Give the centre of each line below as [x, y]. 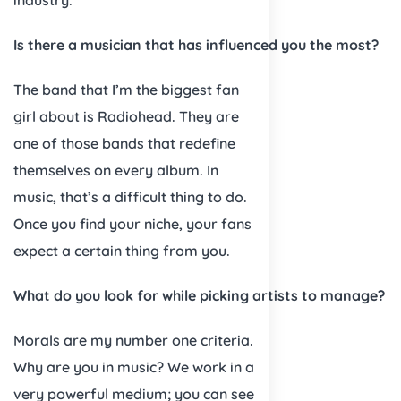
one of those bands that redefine [124, 143]
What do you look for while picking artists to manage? [199, 295]
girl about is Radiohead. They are [126, 116]
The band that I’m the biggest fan [126, 89]
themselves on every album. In [116, 170]
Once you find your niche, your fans [132, 223]
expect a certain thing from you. [122, 250]
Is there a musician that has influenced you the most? [196, 44]
